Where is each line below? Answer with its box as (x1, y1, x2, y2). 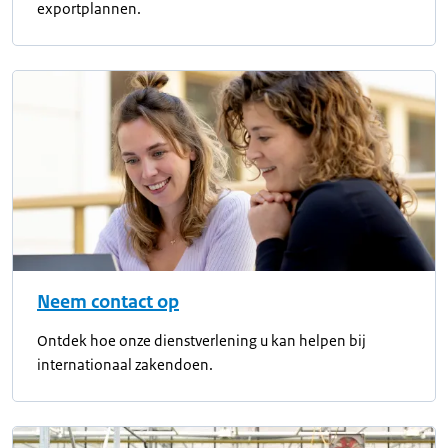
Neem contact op (37, 290, 179, 315)
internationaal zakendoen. (37, 355, 213, 375)
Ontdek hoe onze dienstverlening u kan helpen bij (37, 331, 366, 351)
